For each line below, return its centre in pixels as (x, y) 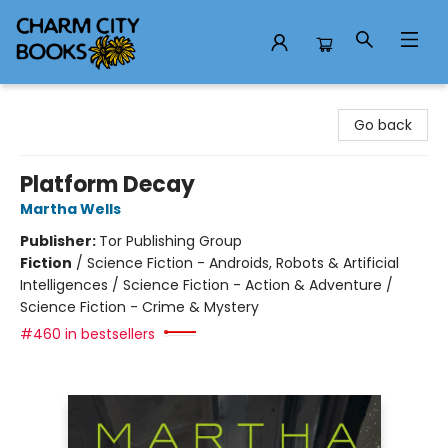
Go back (383, 125)
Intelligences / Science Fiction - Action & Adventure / (206, 285)
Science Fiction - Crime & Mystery (139, 307)
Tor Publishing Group (170, 241)
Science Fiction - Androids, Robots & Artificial (243, 263)
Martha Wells (70, 209)
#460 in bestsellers (87, 334)
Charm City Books (77, 103)
